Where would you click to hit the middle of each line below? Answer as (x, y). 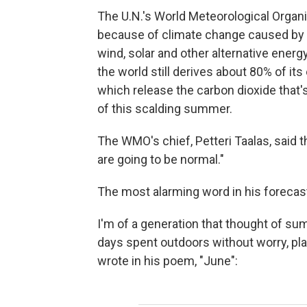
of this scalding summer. (165, 109)
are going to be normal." (161, 159)
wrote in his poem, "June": (168, 261)
